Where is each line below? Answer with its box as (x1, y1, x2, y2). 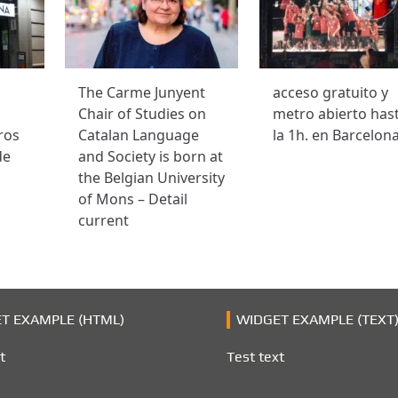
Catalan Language (78, 124, 200, 145)
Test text (227, 347, 285, 365)
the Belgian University (78, 167, 226, 187)
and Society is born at (78, 146, 224, 166)
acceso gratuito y (272, 82, 388, 102)
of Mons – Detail (78, 188, 188, 209)
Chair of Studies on (78, 103, 207, 123)
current (78, 210, 130, 230)
